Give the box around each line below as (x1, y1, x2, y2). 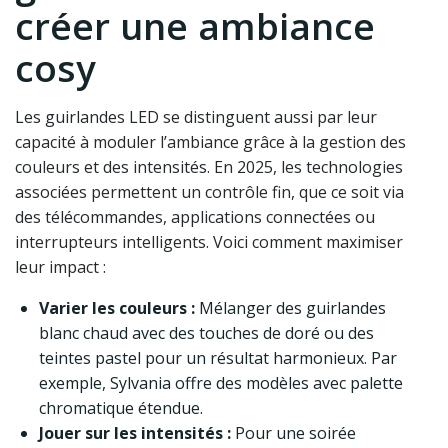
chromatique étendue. (39, 397, 203, 420)
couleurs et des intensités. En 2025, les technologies (15, 156, 403, 179)
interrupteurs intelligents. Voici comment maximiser (15, 231, 403, 254)
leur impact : (15, 256, 106, 279)
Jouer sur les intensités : (39, 422, 231, 445)
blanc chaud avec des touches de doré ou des (39, 322, 374, 345)
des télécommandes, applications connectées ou (15, 206, 375, 229)
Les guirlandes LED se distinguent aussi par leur (15, 106, 377, 129)
